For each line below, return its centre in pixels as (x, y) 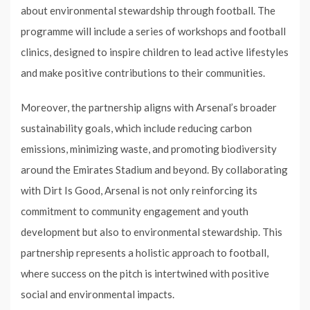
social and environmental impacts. (98, 294)
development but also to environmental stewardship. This (152, 231)
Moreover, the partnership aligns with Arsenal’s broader (149, 107)
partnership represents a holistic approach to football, (145, 252)
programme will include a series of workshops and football (153, 31)
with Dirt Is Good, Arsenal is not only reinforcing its (139, 190)
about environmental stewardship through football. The (148, 10)
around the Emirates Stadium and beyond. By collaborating (154, 169)
